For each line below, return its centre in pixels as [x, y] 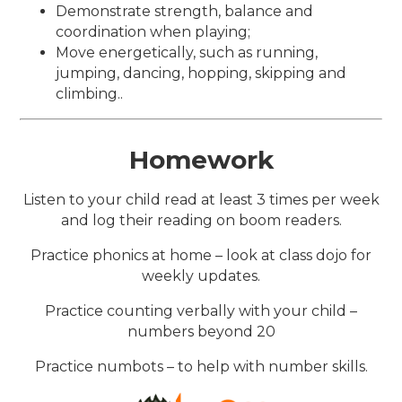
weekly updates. [201, 275]
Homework [201, 159]
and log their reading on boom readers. [201, 220]
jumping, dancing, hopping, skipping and [201, 73]
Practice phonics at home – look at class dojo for [201, 255]
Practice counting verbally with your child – [201, 310]
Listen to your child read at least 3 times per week [201, 199]
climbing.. [90, 93]
